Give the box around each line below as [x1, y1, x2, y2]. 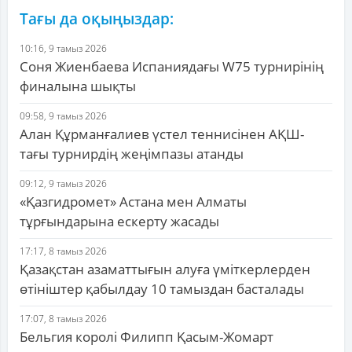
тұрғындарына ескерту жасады [20, 212, 219, 231]
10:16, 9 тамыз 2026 [20, 42, 107, 56]
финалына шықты [20, 77, 136, 96]
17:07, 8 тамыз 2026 [20, 312, 107, 326]
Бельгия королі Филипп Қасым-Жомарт [20, 328, 273, 346]
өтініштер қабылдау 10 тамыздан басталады [20, 280, 304, 299]
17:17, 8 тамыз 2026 [20, 244, 107, 258]
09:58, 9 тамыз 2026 [20, 109, 107, 123]
